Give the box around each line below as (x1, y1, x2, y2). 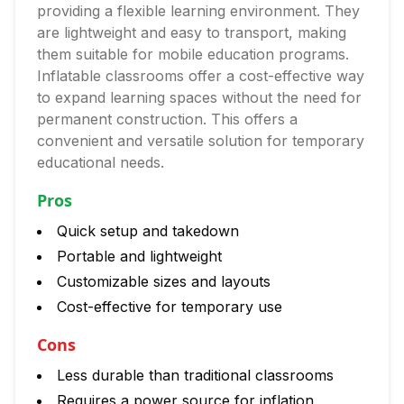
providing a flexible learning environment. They (37, 2, 360, 20)
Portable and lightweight (57, 247, 222, 265)
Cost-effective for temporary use (57, 298, 282, 316)
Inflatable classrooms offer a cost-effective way (37, 67, 364, 85)
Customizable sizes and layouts (57, 272, 271, 290)
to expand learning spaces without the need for (37, 88, 362, 106)
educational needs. (37, 153, 164, 171)
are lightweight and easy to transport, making (37, 23, 346, 41)
